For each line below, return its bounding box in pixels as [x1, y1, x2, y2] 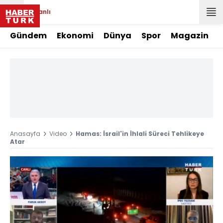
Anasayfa [10, 129, 40, 138]
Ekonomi [57, 30, 94, 41]
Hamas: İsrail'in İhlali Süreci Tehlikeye [76, 129, 204, 138]
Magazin [171, 30, 209, 41]
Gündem [10, 30, 47, 41]
